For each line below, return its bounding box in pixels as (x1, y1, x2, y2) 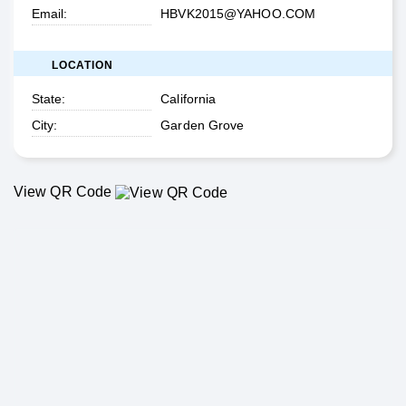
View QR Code (14, 183, 112, 199)
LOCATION (52, 58, 113, 72)
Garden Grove (160, 117, 245, 132)
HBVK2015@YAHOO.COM (160, 5, 316, 21)
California (160, 91, 217, 106)
